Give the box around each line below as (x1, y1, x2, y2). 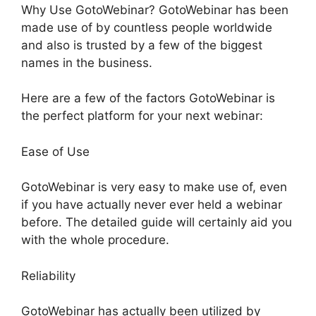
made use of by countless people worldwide (21, 20, 272, 35)
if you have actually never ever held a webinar (21, 197, 282, 212)
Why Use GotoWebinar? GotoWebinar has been (21, 2, 288, 17)
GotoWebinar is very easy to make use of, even (21, 180, 287, 195)
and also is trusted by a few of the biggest (21, 37, 262, 52)
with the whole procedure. (21, 233, 169, 248)
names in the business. (21, 55, 152, 70)
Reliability (21, 268, 75, 283)
